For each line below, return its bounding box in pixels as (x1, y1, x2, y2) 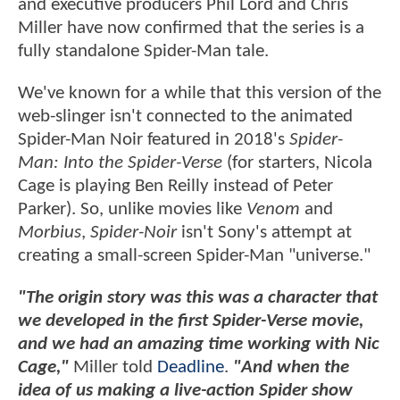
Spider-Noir (90, 223, 177, 243)
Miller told (73, 358, 157, 378)
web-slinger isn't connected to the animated (18, 107, 353, 127)
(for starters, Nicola (222, 154, 372, 173)
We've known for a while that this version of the (18, 84, 381, 104)
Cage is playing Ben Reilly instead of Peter (18, 177, 333, 196)
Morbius (18, 223, 81, 243)
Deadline (157, 358, 224, 378)
